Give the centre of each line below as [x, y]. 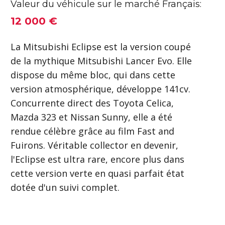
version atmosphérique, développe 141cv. [100, 89]
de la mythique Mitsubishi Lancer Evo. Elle [101, 61]
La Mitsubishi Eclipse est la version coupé [101, 47]
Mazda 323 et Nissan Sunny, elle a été [91, 117]
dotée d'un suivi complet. [65, 187]
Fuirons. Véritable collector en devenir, [94, 145]
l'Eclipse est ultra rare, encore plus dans [97, 159]
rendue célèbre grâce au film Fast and [92, 131]
